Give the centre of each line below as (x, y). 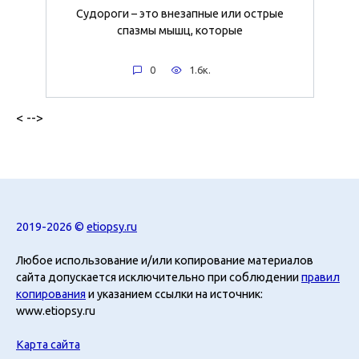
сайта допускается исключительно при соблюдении (159, 277)
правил (321, 277)
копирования (51, 294)
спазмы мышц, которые (179, 31)
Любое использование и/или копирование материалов (165, 260)
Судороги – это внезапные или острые (179, 14)
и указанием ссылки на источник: (174, 294)
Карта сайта (48, 344)
